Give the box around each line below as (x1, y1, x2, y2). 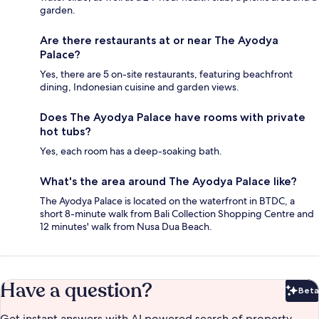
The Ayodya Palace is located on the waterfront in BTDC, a (40, 194, 295, 207)
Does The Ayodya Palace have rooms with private (40, 110, 305, 124)
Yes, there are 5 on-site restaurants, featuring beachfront (40, 67, 293, 80)
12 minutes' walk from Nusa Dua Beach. (40, 219, 212, 233)
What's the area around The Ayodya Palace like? (40, 174, 297, 188)
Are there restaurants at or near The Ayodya (40, 33, 278, 47)
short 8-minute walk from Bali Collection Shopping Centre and (40, 206, 314, 220)
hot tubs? (40, 124, 91, 138)
